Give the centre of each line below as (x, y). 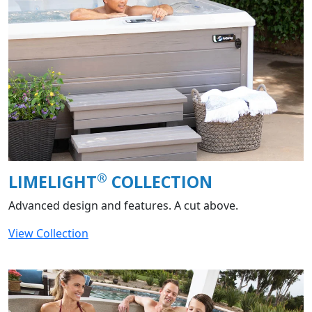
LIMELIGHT (53, 182)
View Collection (48, 234)
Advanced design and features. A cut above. (123, 206)
